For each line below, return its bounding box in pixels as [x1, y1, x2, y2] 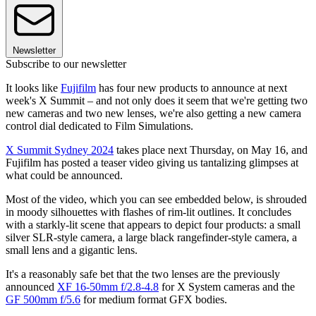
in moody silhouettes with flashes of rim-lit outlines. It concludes [6, 206, 291, 219]
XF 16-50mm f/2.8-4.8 [57, 281, 159, 293]
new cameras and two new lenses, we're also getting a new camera [6, 107, 301, 120]
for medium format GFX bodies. [80, 293, 230, 306]
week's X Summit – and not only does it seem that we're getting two [6, 95, 308, 107]
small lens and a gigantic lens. [6, 244, 140, 257]
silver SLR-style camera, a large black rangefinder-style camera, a [6, 231, 297, 244]
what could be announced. [6, 169, 126, 182]
